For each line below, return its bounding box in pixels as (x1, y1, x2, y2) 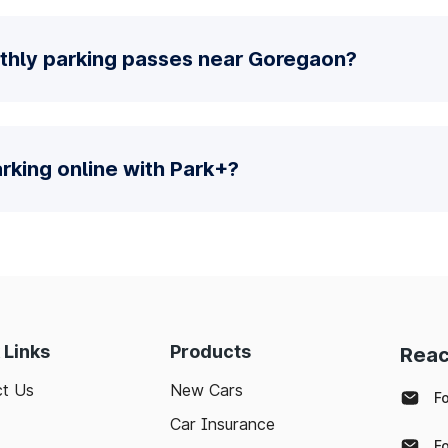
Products (170, 341, 251, 362)
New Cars (170, 380, 243, 400)
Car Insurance (170, 414, 275, 434)
